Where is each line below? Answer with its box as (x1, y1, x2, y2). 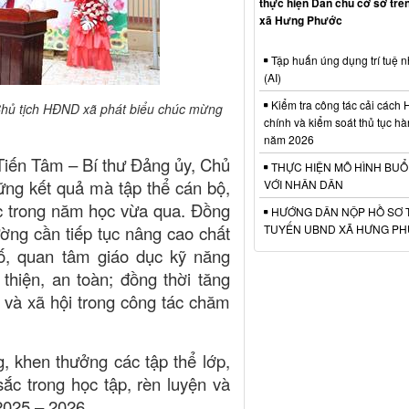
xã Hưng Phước (258, 11, 342, 28)
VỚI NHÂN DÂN (263, 175, 343, 192)
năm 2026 (263, 131, 314, 147)
